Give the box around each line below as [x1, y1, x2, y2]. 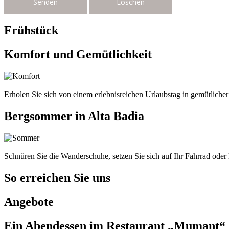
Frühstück [4, 24, 58, 37]
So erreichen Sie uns [4, 171, 110, 185]
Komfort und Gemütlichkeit [4, 48, 152, 61]
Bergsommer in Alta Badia [4, 109, 144, 123]
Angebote [4, 195, 54, 209]
